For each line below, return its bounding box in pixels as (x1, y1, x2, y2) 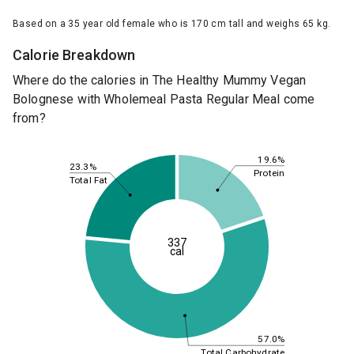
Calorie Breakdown (13, 47, 136, 64)
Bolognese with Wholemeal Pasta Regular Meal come (13, 92, 315, 107)
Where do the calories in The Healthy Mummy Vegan (13, 73, 307, 88)
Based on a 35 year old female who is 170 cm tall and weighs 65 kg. (13, 18, 331, 30)
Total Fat (70, 174, 108, 186)
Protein (254, 167, 284, 179)
